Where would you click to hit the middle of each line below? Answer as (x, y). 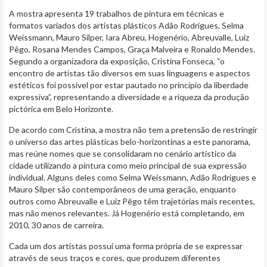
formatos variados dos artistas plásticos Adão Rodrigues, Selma (126, 26)
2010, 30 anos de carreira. (56, 225)
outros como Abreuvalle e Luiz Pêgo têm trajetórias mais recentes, (132, 201)
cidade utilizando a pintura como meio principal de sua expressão (128, 166)
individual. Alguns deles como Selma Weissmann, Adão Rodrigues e (133, 178)
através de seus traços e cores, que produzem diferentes (115, 258)
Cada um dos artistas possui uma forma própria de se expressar (126, 246)
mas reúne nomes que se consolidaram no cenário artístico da (122, 154)
